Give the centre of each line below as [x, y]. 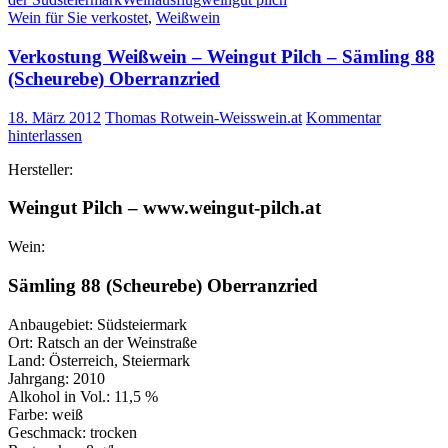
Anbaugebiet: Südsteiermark [97, 324]
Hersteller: [40, 169]
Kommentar [343, 117]
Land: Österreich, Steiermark [99, 360]
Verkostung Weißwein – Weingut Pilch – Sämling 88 [221, 56]
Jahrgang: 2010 [56, 378]
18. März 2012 [54, 117]
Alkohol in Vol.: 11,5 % [83, 396]
